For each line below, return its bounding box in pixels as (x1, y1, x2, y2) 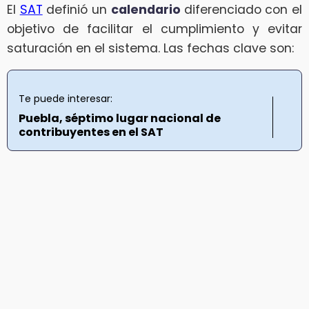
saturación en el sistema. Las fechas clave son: (7, 39, 294, 57)
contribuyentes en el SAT (19, 124, 163, 141)
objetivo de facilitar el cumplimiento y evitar (7, 20, 302, 37)
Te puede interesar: (19, 92, 112, 106)
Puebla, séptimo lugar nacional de (19, 110, 221, 127)
